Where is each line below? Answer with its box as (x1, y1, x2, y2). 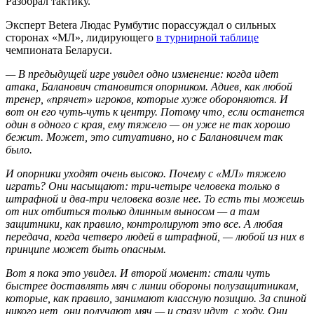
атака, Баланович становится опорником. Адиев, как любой (6, 80, 292, 93)
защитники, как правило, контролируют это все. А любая (6, 217, 282, 230)
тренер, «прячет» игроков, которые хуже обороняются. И (6, 93, 288, 105)
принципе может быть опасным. (6, 243, 166, 255)
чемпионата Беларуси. (6, 43, 112, 56)
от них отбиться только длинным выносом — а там (6, 205, 259, 217)
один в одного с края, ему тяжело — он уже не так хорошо (6, 118, 290, 130)
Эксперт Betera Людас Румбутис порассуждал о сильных (6, 18, 276, 31)
